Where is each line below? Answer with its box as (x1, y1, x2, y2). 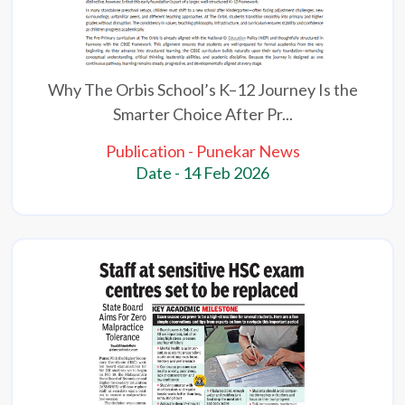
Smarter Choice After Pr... (112, 104, 293, 125)
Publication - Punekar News (105, 141, 300, 162)
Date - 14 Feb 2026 (136, 163, 269, 184)
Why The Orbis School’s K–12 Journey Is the (47, 80, 358, 100)
